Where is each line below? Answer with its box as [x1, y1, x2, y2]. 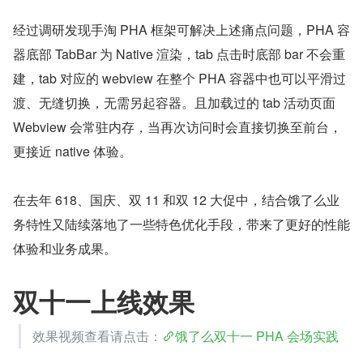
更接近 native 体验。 [13, 142, 132, 161]
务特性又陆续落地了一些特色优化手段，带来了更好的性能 [13, 215, 350, 234]
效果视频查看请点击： [32, 327, 162, 346]
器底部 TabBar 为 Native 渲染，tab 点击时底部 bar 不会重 [13, 45, 345, 64]
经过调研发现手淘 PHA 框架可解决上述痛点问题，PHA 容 [13, 20, 350, 40]
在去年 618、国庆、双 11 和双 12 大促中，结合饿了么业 [13, 190, 340, 210]
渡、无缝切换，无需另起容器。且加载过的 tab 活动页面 [13, 93, 335, 113]
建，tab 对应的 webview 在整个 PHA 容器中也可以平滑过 [13, 69, 346, 88]
